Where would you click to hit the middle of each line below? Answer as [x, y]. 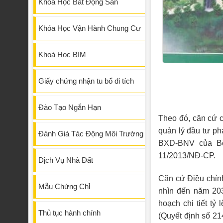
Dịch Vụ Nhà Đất [66, 160]
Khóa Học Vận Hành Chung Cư [90, 28]
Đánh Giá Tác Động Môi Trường [91, 134]
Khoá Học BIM [62, 55]
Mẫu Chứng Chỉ [64, 187]
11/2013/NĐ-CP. [187, 156]
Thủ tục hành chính [69, 213]
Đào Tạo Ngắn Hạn [70, 108]
